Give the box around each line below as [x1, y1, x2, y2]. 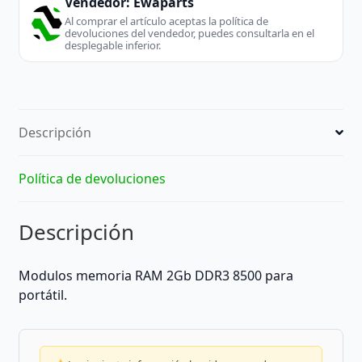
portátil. [18, 286, 67, 305]
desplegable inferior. [64, 37, 161, 53]
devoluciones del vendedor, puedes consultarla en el [64, 25, 314, 40]
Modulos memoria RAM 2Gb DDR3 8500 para [18, 267, 293, 285]
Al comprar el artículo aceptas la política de [64, 13, 268, 28]
